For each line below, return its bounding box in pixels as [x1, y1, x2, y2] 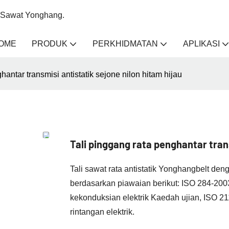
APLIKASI [183, 39, 220, 48]
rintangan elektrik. [70, 207, 134, 216]
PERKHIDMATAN [93, 39, 158, 48]
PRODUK [32, 39, 67, 48]
